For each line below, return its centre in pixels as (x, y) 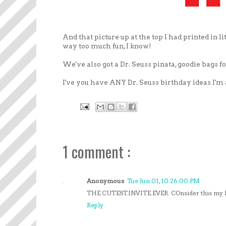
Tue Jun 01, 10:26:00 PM (163, 181)
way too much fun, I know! (107, 46)
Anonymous (105, 181)
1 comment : (96, 151)
